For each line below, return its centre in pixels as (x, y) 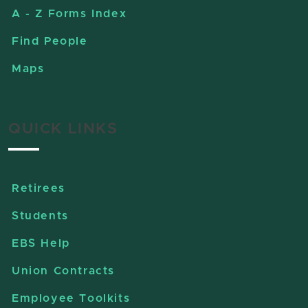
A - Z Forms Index (69, 14)
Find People (50, 42)
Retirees (38, 189)
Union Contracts (63, 271)
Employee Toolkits (71, 299)
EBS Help (41, 244)
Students (40, 216)
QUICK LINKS (63, 130)
